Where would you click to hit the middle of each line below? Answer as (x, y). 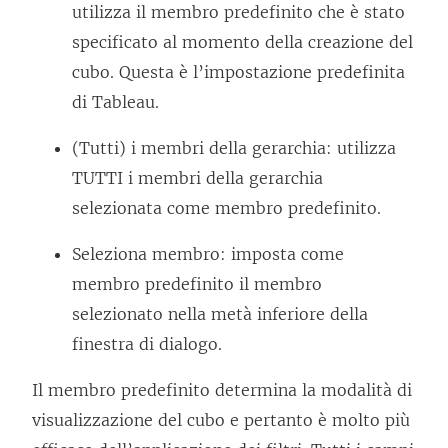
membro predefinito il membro (197, 284)
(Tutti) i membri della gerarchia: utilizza (234, 148)
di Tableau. (115, 102)
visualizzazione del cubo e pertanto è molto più (221, 420)
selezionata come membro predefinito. (226, 208)
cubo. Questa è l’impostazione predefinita (238, 72)
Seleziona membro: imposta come (208, 254)
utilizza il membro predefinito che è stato (238, 12)
